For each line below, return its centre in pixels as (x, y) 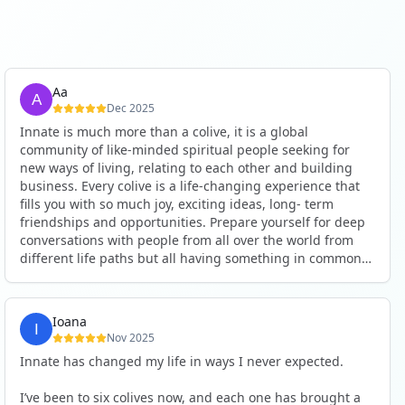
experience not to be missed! (108, 330)
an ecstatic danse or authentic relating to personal (174, 294)
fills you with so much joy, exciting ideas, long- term (177, 204)
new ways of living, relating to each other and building (187, 168)
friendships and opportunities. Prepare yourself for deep (193, 222)
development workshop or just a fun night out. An (172, 312)
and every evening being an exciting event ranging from (192, 276)
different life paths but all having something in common (191, 258)
